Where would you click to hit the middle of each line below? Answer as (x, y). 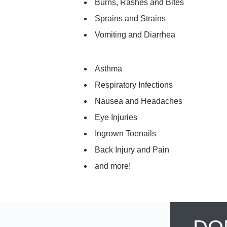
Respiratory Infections (134, 85)
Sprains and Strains (130, 18)
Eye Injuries (116, 117)
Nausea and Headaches (139, 101)
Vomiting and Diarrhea (135, 35)
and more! (113, 166)
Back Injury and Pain (132, 150)
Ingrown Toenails (125, 134)
